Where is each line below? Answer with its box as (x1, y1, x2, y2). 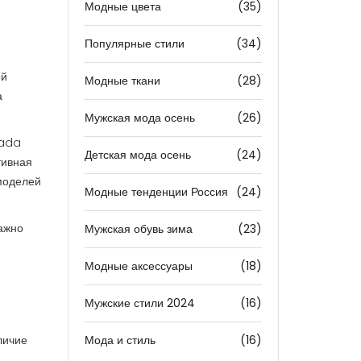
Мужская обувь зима (84, 221, 193, 237)
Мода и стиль (84, 332, 156, 348)
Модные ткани (84, 73, 160, 89)
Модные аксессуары (84, 258, 193, 274)
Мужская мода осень (84, 110, 195, 126)
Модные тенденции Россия (84, 184, 228, 200)
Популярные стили (84, 35, 185, 52)
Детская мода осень (84, 147, 191, 163)
